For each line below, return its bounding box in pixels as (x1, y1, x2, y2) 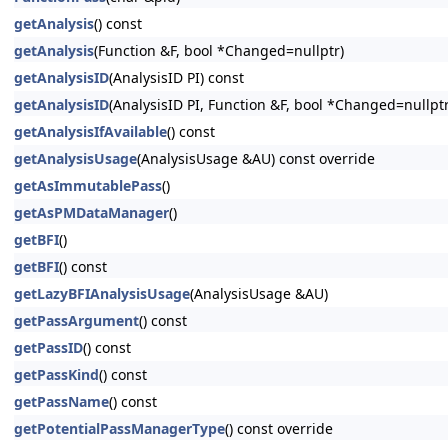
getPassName (14, 392, 109, 411)
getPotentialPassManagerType (14, 419, 225, 438)
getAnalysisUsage (14, 149, 137, 168)
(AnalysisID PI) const (109, 68, 244, 87)
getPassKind (14, 365, 99, 384)
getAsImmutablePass (14, 176, 162, 195)
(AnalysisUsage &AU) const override (137, 149, 375, 168)
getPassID (14, 338, 83, 357)
